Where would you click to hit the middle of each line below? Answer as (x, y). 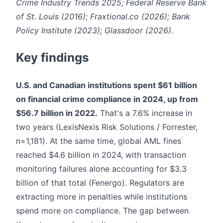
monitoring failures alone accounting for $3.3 (101, 168)
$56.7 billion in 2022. (57, 113)
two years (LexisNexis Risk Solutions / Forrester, (107, 127)
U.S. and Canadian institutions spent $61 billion (107, 85)
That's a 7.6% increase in (145, 113)
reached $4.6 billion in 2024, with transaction (101, 155)
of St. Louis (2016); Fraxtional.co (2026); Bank (103, 16)
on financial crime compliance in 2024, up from (107, 99)
